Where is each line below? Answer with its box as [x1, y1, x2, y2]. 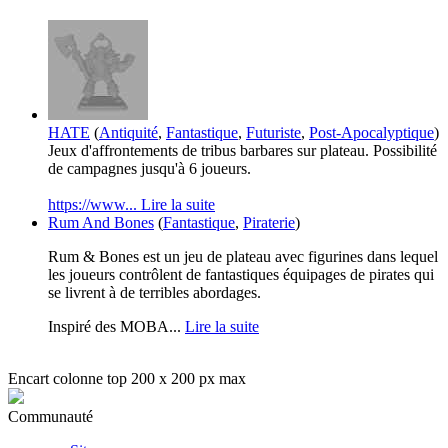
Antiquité [99, 123, 158, 141]
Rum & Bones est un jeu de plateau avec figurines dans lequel [48, 247, 438, 265]
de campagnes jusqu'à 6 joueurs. [48, 159, 255, 177]
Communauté [8, 407, 93, 425]
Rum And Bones [48, 213, 154, 231]
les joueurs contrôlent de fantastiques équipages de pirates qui [48, 265, 434, 283]
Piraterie [243, 213, 295, 231]
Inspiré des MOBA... [48, 317, 185, 335]
